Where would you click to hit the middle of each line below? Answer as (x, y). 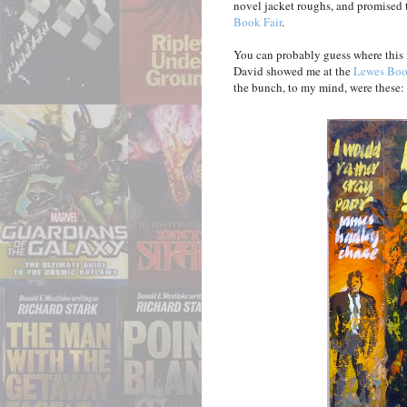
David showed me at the (293, 71)
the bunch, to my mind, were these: (319, 88)
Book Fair (258, 22)
